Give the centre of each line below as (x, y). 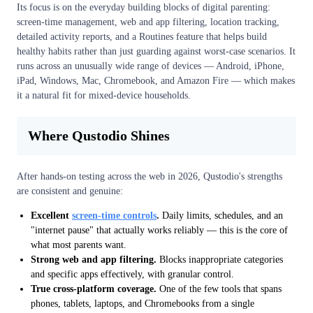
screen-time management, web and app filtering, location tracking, (148, 22)
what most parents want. (79, 245)
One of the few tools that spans (219, 289)
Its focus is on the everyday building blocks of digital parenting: (144, 7)
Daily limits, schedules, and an (221, 215)
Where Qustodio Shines (99, 135)
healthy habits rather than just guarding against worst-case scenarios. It (156, 51)
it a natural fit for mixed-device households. (104, 95)
